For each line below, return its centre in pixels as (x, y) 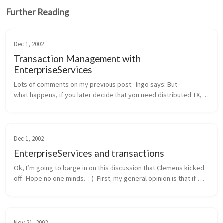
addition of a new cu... (46, 116)
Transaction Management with (77, 59)
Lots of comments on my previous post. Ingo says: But (96, 84)
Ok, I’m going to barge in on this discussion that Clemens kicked (109, 168)
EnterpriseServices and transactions (89, 153)
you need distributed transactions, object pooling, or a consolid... (111, 189)
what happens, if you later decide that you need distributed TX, (108, 95)
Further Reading (38, 12)
